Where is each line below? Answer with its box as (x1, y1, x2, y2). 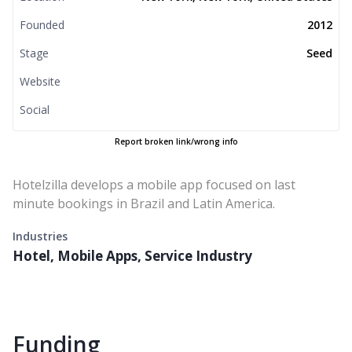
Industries (13, 229, 68, 244)
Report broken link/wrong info (114, 136, 238, 147)
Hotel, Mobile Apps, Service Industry (13, 247, 252, 265)
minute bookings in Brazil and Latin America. (13, 195, 275, 212)
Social (20, 102, 49, 117)
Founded (20, 17, 64, 32)
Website (20, 74, 60, 89)
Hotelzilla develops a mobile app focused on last (13, 176, 295, 193)
